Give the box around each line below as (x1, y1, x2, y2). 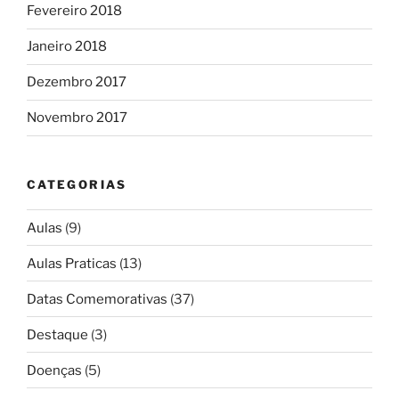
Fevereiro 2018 (27, 3, 122, 20)
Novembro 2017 (27, 110, 127, 126)
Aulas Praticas (27, 255, 117, 272)
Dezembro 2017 (27, 74, 126, 91)
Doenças (27, 362, 82, 379)
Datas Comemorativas (27, 290, 167, 307)
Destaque (27, 326, 88, 343)
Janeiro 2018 (27, 38, 107, 55)
